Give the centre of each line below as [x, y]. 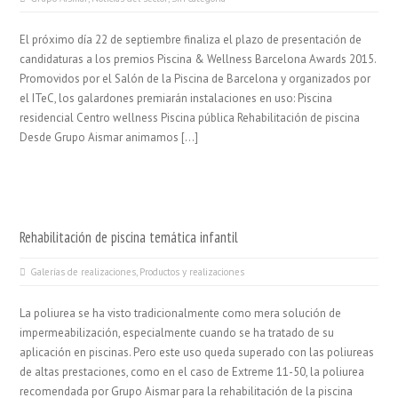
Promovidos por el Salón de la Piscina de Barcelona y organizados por [195, 79]
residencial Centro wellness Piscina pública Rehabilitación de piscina [190, 118]
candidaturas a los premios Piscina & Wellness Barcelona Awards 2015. [198, 59]
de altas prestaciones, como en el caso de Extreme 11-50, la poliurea [192, 372]
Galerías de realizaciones [84, 272]
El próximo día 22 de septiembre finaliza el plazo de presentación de [191, 40]
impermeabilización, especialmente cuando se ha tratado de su [177, 333]
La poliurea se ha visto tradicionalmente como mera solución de [181, 313]
